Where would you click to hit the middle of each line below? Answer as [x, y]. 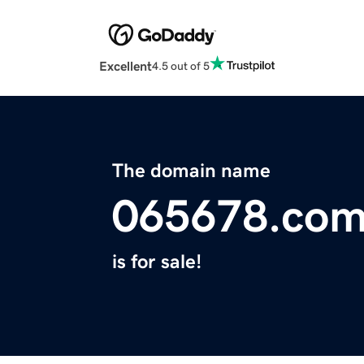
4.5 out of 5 [181, 65]
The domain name [191, 171]
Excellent [126, 66]
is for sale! [157, 262]
